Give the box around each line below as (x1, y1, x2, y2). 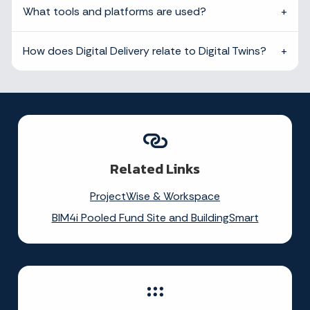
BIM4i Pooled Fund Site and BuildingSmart (51, 210, 259, 225)
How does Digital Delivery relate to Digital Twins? (23, 43, 266, 58)
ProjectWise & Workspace (90, 188, 220, 203)
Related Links (110, 158, 200, 179)
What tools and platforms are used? (23, 3, 206, 19)
